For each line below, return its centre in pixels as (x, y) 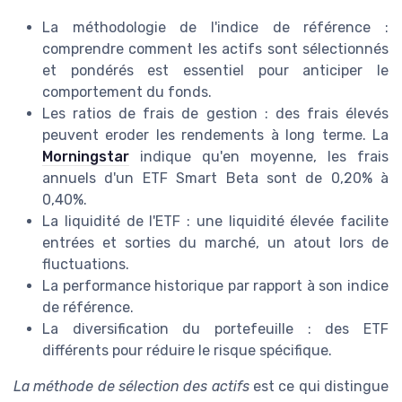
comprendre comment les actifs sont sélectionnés (215, 49)
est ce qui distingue (319, 387)
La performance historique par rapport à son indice (215, 286)
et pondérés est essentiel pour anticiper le (215, 71)
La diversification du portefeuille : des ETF (215, 329)
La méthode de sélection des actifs (131, 387)
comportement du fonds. (127, 92)
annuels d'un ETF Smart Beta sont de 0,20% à (215, 179)
